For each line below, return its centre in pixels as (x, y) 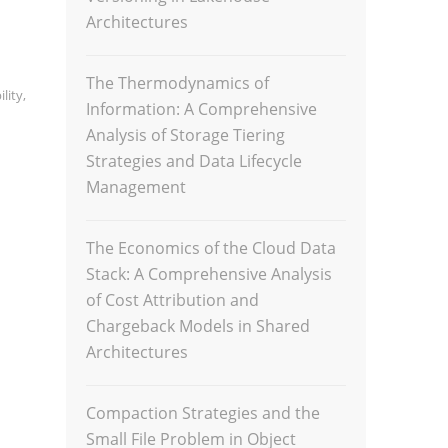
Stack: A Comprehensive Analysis (209, 274)
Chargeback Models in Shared (198, 326)
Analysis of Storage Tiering (186, 135)
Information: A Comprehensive (202, 109)
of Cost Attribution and (173, 300)
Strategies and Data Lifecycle (194, 161)
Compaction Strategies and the (203, 413)
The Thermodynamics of (178, 83)
